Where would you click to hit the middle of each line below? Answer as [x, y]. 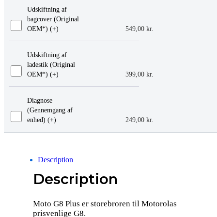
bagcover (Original [53, 19]
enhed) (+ [40, 120]
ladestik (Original [51, 64]
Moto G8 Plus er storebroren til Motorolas [105, 203]
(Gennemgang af [50, 110]
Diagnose [39, 100]
